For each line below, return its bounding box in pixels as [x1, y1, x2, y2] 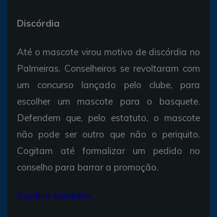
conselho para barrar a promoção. [17, 161, 158, 173]
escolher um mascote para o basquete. [17, 95, 200, 107]
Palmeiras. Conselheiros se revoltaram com [17, 62, 200, 74]
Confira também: [17, 189, 93, 201]
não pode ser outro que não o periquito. [17, 128, 200, 140]
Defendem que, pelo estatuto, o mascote [17, 111, 200, 124]
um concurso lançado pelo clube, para [17, 78, 200, 91]
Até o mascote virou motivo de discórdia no [17, 46, 200, 58]
